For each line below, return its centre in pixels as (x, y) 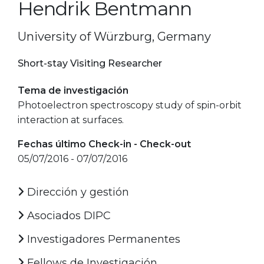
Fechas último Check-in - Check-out (104, 144)
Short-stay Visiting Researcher (90, 63)
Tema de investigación (73, 90)
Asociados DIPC (67, 215)
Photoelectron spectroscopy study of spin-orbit (130, 105)
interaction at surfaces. (71, 120)
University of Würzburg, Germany (114, 36)
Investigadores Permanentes (102, 239)
